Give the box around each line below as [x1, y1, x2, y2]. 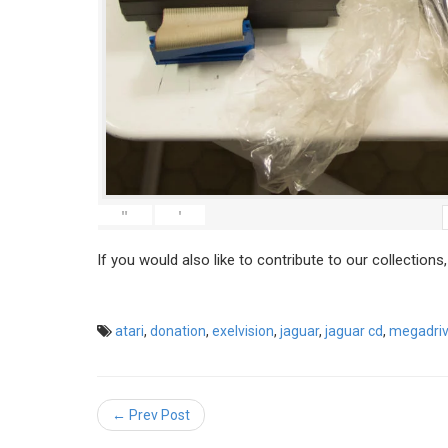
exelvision [212, 322, 274, 339]
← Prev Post [112, 406, 190, 423]
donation [150, 322, 206, 339]
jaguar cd [325, 322, 383, 339]
